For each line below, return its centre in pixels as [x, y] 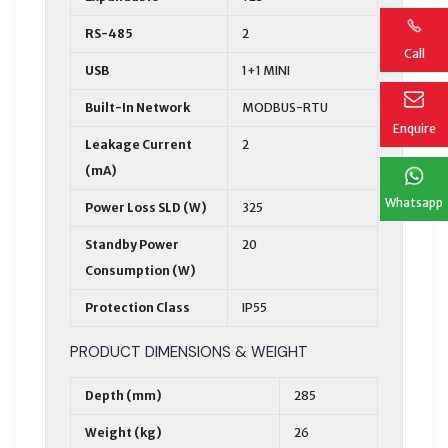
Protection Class [137, 307]
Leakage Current [138, 144]
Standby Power [132, 244]
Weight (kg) [123, 432]
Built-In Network [137, 107]
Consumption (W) [140, 270]
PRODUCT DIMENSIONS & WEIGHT [189, 351]
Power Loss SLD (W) [146, 207]
